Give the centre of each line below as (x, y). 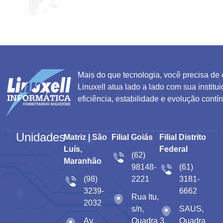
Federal (173, 149)
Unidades (41, 137)
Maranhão (83, 161)
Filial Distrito (183, 137)
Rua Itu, (145, 197)
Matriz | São (85, 137)
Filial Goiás (132, 137)
